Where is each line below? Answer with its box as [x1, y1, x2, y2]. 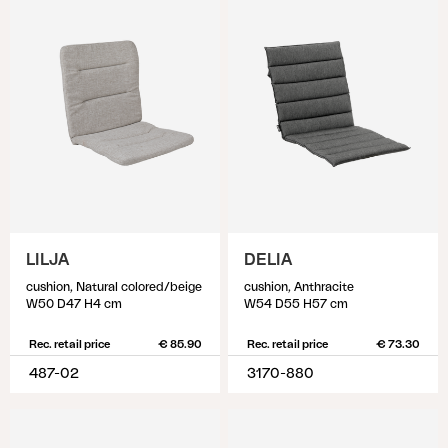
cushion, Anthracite [244, 281, 354, 293]
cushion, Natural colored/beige [26, 281, 202, 293]
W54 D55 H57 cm [244, 298, 348, 310]
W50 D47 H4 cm [26, 298, 122, 310]
